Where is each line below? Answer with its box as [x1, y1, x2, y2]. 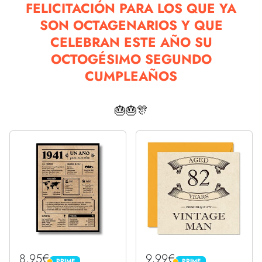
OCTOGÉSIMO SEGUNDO [50, 50, 212, 68]
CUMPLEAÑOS [85, 67, 177, 85]
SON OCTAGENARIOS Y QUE [39, 16, 223, 35]
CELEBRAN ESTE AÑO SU [50, 33, 212, 51]
